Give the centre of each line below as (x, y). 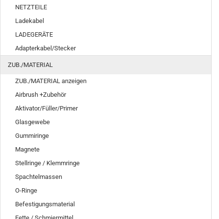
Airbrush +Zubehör (41, 95)
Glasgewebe (33, 122)
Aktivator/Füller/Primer (46, 108)
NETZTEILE (31, 7)
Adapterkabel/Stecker (45, 48)
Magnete (27, 149)
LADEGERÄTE (34, 34)
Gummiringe (32, 136)
